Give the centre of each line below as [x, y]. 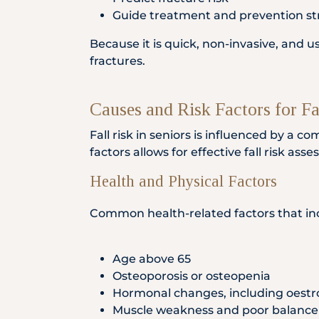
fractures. [117, 61]
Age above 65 [152, 259]
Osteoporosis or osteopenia [192, 276]
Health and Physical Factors [183, 181]
